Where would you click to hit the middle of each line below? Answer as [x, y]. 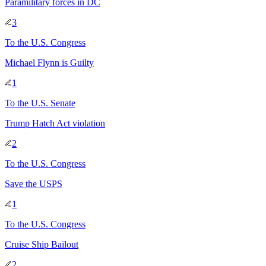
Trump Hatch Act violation [55, 123]
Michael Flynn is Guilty [49, 62]
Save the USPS [34, 183]
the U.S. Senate [46, 103]
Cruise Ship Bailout [42, 244]
